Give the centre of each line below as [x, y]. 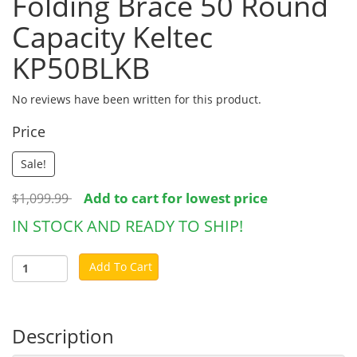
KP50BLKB [81, 68]
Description [63, 335]
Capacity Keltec [112, 37]
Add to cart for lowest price [176, 198]
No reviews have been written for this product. [137, 99]
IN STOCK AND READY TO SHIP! [127, 226]
